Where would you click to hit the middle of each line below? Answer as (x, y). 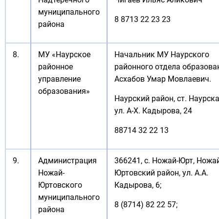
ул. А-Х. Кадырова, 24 (153, 111)
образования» (64, 91)
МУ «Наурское (64, 55)
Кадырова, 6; (138, 185)
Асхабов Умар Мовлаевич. (163, 79)
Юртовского (60, 185)
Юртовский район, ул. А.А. (161, 173)
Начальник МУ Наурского (162, 55)
